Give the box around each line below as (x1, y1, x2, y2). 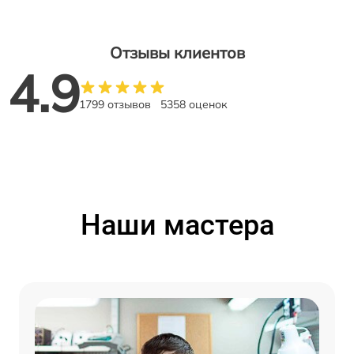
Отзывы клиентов (109, 42, 245, 62)
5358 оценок (160, 96, 228, 111)
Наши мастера (80, 208, 274, 242)
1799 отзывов (79, 96, 151, 111)
